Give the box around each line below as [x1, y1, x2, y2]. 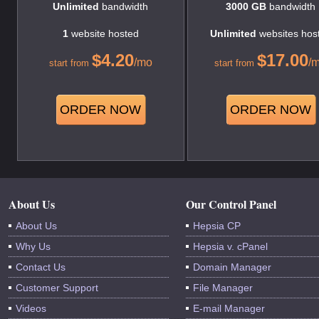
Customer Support [16, 282, 98, 294]
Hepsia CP [193, 220, 241, 232]
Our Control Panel [186, 196, 276, 213]
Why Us [16, 241, 51, 253]
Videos [16, 303, 46, 315]
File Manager [193, 282, 253, 294]
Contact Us [16, 261, 66, 273]
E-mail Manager [193, 303, 265, 315]
